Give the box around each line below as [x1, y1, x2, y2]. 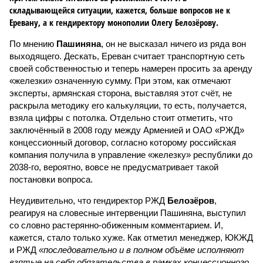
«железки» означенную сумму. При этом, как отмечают [9, 76, 231, 86]
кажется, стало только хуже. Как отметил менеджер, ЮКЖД [9, 232, 253, 242]
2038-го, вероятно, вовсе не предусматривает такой [9, 162, 218, 172]
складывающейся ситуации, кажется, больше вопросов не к [9, 4, 230, 16]
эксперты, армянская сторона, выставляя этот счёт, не [9, 88, 232, 98]
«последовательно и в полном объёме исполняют [39, 245, 244, 255]
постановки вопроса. [9, 174, 93, 184]
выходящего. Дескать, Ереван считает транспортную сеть [9, 51, 245, 61]
